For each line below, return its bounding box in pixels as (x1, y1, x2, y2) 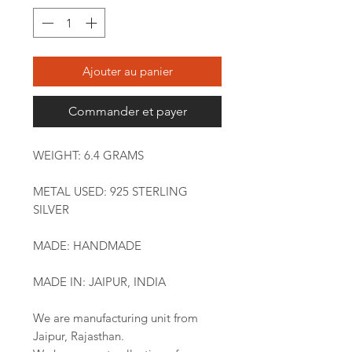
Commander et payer (68, 104, 187, 119)
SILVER (33, 202, 69, 218)
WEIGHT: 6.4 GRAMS (33, 148, 144, 163)
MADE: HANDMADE (33, 238, 141, 254)
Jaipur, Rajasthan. (33, 328, 124, 344)
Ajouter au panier (82, 64, 173, 79)
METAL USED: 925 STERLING (33, 184, 188, 200)
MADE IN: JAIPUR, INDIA (33, 274, 166, 290)
